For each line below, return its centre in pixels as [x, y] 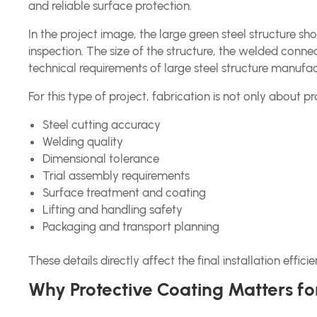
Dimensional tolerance [101, 158]
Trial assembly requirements [116, 175]
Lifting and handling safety [113, 209]
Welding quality [83, 142]
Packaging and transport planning [131, 226]
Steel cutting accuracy [102, 125]
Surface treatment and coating [125, 192]
